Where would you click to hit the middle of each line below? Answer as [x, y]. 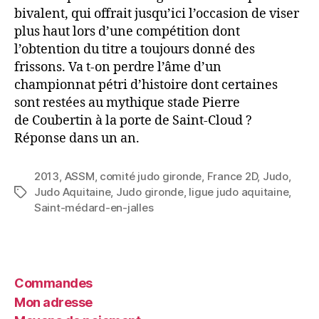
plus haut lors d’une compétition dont [127, 31]
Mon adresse [53, 302]
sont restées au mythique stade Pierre [127, 103]
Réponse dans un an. [77, 138]
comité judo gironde [151, 176]
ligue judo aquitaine [239, 192]
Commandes [53, 283]
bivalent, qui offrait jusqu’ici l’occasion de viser [157, 14]
